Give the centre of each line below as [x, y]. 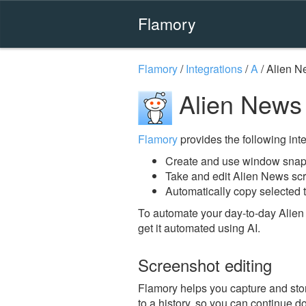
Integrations [214, 69]
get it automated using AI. [199, 227]
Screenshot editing [205, 264]
